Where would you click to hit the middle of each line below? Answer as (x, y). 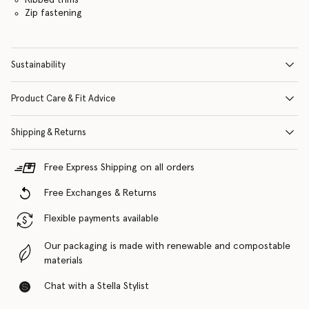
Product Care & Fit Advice (63, 99)
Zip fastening (53, 13)
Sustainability (38, 65)
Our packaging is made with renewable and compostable (167, 246)
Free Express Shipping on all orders (119, 167)
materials (63, 260)
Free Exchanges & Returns (100, 193)
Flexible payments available (101, 218)
